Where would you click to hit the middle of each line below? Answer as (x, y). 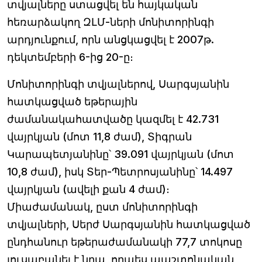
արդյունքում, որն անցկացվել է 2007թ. (111, 39)
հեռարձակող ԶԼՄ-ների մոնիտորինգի (111, 22)
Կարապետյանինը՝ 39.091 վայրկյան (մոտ (120, 154)
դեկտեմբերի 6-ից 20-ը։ (70, 57)
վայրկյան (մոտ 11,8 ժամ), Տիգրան (99, 137)
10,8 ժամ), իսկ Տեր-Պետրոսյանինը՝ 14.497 (120, 172)
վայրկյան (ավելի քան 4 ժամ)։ (88, 189)
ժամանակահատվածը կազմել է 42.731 (113, 119)
